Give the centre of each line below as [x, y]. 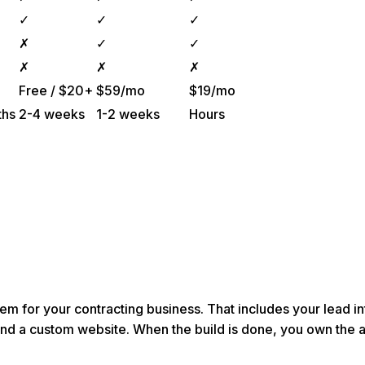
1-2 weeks [128, 114]
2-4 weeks [52, 114]
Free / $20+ [56, 91]
